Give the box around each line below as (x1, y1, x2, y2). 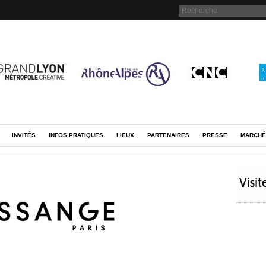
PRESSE (202, 132, 227, 138)
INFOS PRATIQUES (49, 132, 103, 138)
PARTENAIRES (147, 132, 189, 138)
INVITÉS (12, 132, 36, 138)
